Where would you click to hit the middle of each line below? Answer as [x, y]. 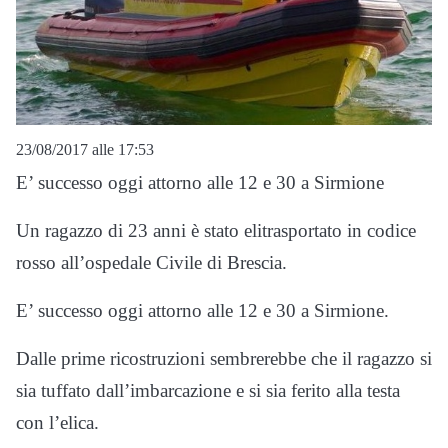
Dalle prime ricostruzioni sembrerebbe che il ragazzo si [224, 359]
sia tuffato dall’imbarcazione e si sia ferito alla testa [208, 391]
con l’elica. [57, 423]
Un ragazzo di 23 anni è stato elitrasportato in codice [216, 231]
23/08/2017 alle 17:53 [85, 150]
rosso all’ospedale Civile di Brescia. [151, 263]
